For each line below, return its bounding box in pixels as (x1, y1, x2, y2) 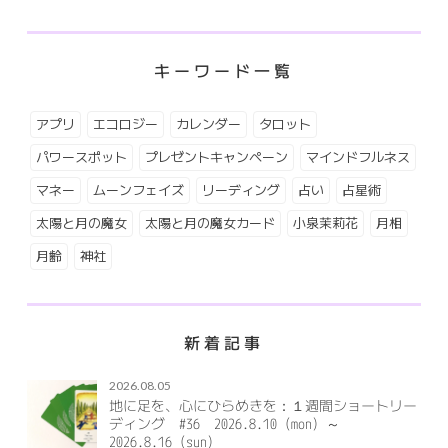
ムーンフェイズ (92, 181, 184, 198)
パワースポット (35, 148, 127, 165)
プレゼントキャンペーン (144, 148, 288, 165)
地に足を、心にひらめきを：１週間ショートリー (108, 396, 417, 414)
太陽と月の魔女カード (144, 214, 275, 231)
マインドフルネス (305, 148, 410, 165)
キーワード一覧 (153, 60, 294, 81)
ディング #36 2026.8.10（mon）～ (108, 414, 340, 432)
